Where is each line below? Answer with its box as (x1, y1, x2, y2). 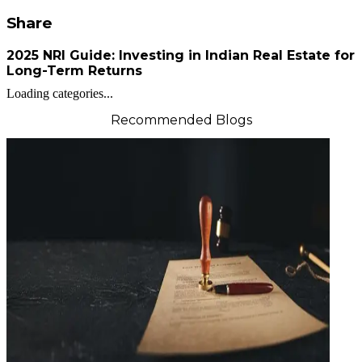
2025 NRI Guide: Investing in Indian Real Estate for (6, 47, 355, 63)
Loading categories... (6, 86, 113, 101)
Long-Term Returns (6, 62, 142, 78)
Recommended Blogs (110, 112, 252, 128)
